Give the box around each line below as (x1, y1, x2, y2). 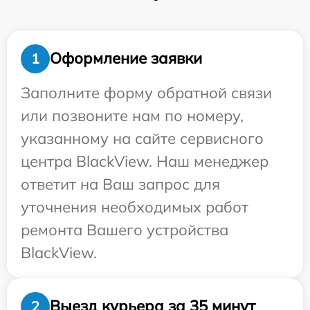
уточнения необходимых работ (21, 197, 248, 217)
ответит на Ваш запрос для (21, 174, 220, 194)
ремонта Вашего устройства (21, 219, 228, 239)
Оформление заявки (50, 48, 202, 69)
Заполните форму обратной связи (21, 82, 272, 102)
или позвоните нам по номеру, (21, 105, 244, 125)
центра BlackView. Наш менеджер (21, 151, 268, 171)
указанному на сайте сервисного (21, 128, 264, 148)
